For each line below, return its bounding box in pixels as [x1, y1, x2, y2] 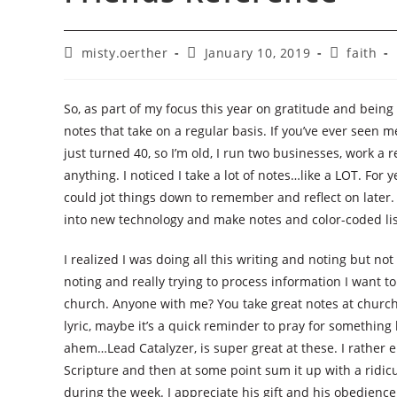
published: [186, 60, 256, 78]
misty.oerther [81, 44, 168, 62]
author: [63, 60, 111, 78]
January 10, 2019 [204, 44, 311, 62]
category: [328, 60, 388, 78]
